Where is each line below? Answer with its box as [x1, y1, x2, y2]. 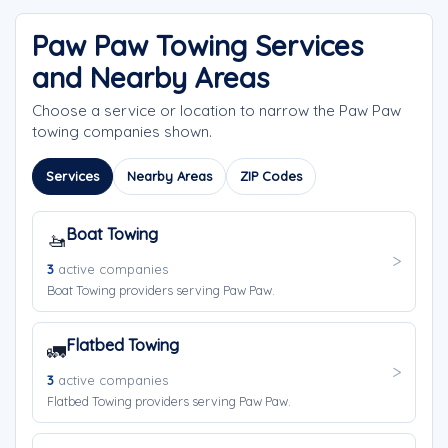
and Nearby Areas [32, 60, 269, 95]
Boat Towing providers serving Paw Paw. [47, 282, 275, 298]
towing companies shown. [32, 122, 212, 141]
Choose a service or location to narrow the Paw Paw [32, 101, 401, 120]
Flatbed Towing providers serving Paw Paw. [47, 393, 291, 409]
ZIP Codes [240, 168, 302, 184]
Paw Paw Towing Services [32, 28, 363, 63]
